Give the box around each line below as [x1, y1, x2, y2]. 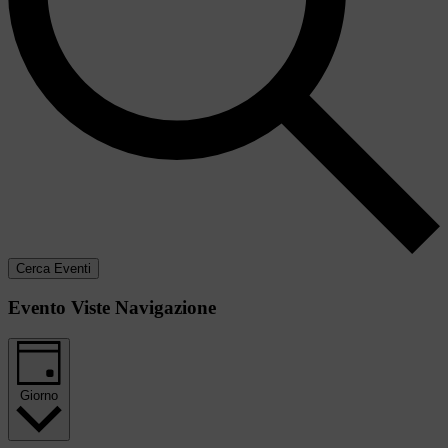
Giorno [20, 387, 58, 403]
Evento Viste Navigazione [8, 297, 216, 319]
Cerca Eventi [16, 260, 91, 276]
